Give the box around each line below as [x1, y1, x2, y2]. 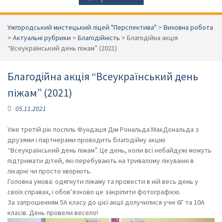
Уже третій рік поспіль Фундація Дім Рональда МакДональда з [7, 125, 199, 134]
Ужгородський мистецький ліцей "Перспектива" [7, 23, 157, 32]
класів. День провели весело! [7, 208, 98, 217]
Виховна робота [164, 23, 213, 32]
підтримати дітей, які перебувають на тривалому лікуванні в [7, 156, 194, 165]
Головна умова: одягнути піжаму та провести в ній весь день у [7, 177, 198, 186]
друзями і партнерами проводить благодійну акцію [7, 135, 166, 144]
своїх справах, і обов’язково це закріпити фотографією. [7, 187, 181, 196]
